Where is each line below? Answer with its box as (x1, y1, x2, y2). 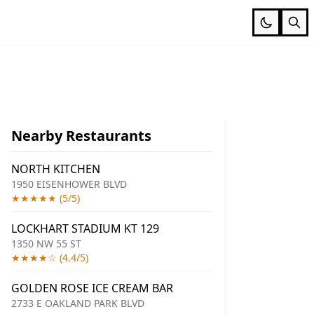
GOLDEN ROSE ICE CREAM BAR (11, 280, 173, 296)
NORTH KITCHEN (11, 161, 100, 177)
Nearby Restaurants (11, 126, 151, 145)
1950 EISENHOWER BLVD (11, 177, 127, 191)
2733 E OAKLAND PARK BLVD (11, 296, 144, 310)
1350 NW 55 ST (11, 237, 81, 250)
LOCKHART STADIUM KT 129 (11, 221, 159, 236)
